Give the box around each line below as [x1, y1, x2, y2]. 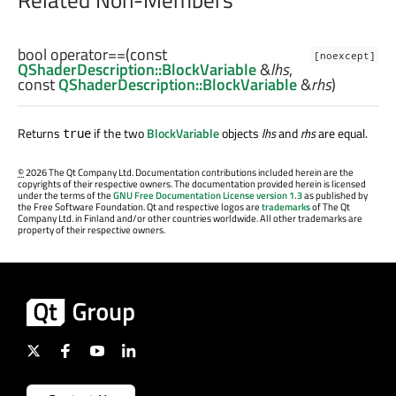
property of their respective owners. [18, 222, 165, 237]
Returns [18, 123, 63, 142]
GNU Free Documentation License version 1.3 [113, 187, 302, 202]
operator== [50, 42, 126, 66]
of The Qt [310, 199, 350, 214]
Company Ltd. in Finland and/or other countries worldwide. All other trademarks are [18, 210, 362, 225]
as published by [302, 187, 368, 202]
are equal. [316, 123, 368, 142]
